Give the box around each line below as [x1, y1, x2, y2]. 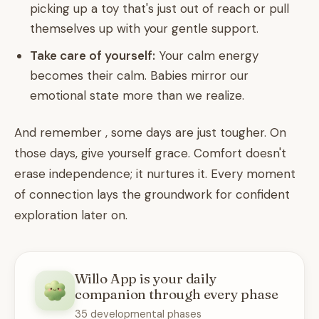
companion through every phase [75, 286, 278, 303]
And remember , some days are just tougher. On [14, 125, 286, 140]
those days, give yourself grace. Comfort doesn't [14, 145, 286, 161]
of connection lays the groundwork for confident [14, 187, 290, 202]
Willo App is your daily [75, 270, 217, 287]
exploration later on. [14, 207, 127, 223]
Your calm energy [155, 48, 258, 63]
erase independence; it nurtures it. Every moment [14, 166, 296, 182]
